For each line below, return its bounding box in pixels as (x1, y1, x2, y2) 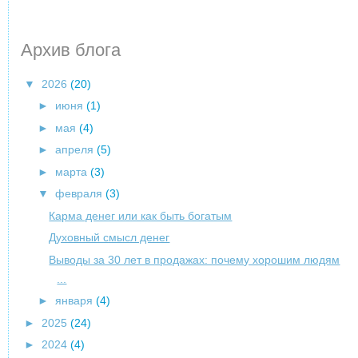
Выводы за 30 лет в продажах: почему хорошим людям (49, 253, 340, 266)
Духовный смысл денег (49, 231, 170, 245)
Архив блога (21, 40, 121, 61)
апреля (55, 143, 97, 157)
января (55, 294, 97, 308)
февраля (55, 187, 106, 201)
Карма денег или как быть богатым (49, 209, 233, 222)
